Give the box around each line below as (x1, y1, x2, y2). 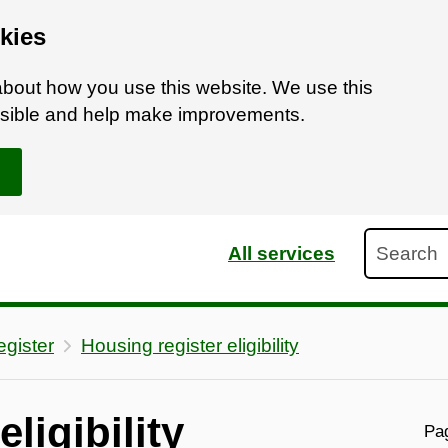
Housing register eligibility (81, 334, 299, 356)
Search (364, 230, 426, 252)
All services (228, 242, 335, 264)
